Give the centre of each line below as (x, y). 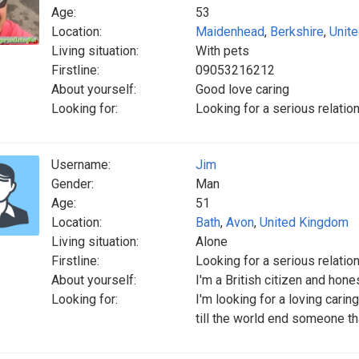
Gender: (73, 184)
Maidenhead (230, 32)
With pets (222, 51)
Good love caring (242, 89)
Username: (81, 165)
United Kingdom (304, 222)
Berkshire (297, 32)
